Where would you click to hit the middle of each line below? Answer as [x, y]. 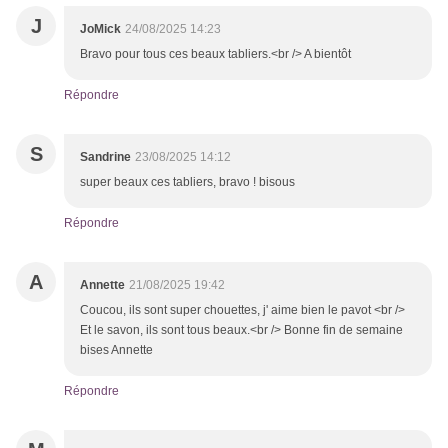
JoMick [100, 29]
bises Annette [116, 350]
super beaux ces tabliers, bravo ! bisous [187, 182]
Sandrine [105, 157]
